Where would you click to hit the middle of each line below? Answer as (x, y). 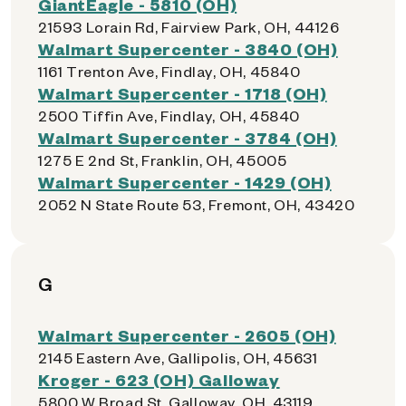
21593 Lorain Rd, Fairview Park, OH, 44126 (189, 27)
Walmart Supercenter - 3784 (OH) (188, 137)
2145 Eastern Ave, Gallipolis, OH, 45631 (178, 358)
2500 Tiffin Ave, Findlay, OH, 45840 (169, 116)
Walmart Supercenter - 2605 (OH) (187, 335)
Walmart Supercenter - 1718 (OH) (183, 93)
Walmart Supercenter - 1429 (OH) (185, 182)
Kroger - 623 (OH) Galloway (159, 379)
